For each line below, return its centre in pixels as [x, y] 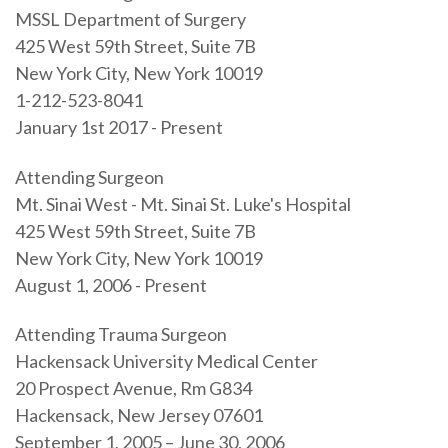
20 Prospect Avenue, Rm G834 [133, 387]
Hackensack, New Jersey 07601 [138, 414]
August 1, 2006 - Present [110, 284]
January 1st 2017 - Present [118, 127]
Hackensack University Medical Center [166, 360]
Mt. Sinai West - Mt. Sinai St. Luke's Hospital [182, 203]
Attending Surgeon [89, 176]
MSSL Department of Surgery [130, 19]
